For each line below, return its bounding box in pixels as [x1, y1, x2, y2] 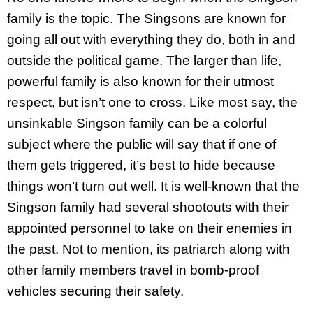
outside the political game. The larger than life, [7, 52, 282, 68]
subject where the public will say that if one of [7, 136, 276, 152]
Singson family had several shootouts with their [7, 199, 289, 214]
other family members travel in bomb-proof [7, 262, 259, 277]
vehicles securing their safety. [7, 283, 184, 298]
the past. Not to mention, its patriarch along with [7, 241, 290, 256]
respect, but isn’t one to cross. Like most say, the [7, 94, 298, 110]
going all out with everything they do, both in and [7, 31, 296, 47]
